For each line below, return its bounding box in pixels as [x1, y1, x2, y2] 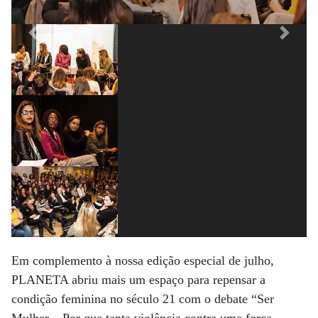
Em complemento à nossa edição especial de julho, [11, 253, 274, 268]
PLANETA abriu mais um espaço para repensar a [11, 273, 265, 287]
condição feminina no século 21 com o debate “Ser [11, 292, 274, 306]
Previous [32, 33, 82, 48]
